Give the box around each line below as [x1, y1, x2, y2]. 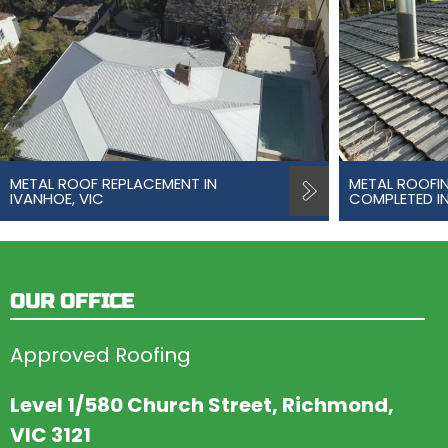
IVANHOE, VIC [10, 188, 104, 209]
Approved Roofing [10, 341, 191, 369]
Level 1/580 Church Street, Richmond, [10, 391, 394, 419]
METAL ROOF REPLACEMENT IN [10, 173, 217, 194]
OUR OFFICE [10, 289, 134, 314]
